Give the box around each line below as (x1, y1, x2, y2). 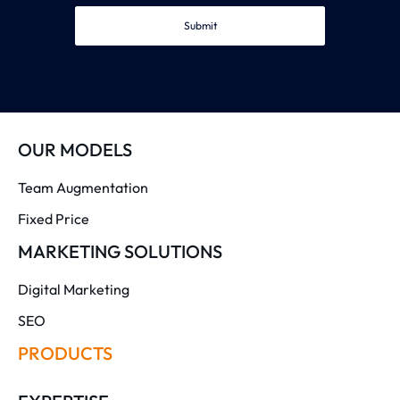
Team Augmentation (18, 178, 148, 196)
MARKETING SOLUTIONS (18, 239, 222, 262)
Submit (183, 18, 217, 32)
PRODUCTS (18, 341, 112, 364)
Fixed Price (18, 209, 89, 228)
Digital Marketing (18, 279, 129, 298)
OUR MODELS (18, 137, 132, 161)
